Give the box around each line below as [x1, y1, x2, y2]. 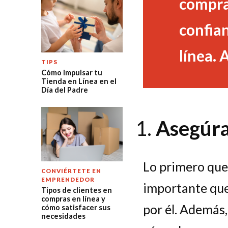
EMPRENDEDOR [41, 176, 95, 183]
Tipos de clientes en [41, 185, 112, 194]
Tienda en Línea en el [41, 77, 117, 86]
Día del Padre [41, 85, 88, 95]
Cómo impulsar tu [41, 68, 102, 77]
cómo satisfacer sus [41, 203, 110, 212]
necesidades [41, 211, 85, 220]
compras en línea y [41, 194, 105, 203]
